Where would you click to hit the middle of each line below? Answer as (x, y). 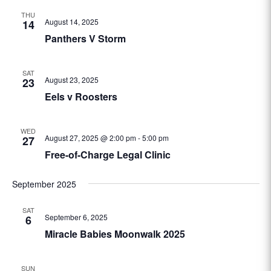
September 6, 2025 (76, 217)
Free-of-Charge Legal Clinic (107, 155)
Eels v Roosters (81, 96)
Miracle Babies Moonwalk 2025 (115, 234)
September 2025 (44, 184)
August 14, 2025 (71, 21)
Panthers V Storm (85, 38)
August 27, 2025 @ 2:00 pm (90, 138)
